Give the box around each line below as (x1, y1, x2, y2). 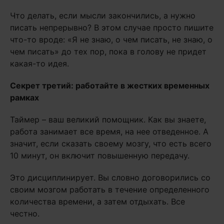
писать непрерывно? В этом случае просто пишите (10, 22, 213, 33)
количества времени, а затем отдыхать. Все (10, 196, 185, 207)
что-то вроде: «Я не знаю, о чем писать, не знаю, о (10, 34, 212, 45)
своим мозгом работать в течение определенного (10, 184, 209, 195)
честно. (10, 208, 39, 219)
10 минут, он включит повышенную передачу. (10, 150, 189, 161)
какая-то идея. (10, 58, 69, 69)
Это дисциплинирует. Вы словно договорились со (10, 172, 210, 183)
